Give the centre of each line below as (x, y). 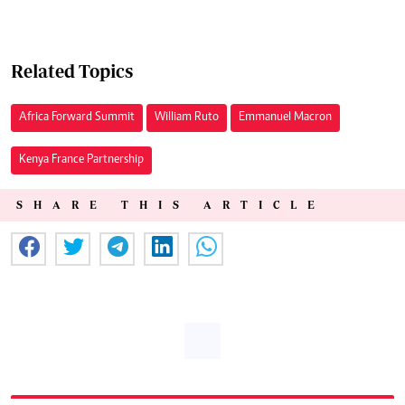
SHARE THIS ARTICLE (171, 204)
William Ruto (187, 117)
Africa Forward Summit (77, 117)
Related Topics (72, 71)
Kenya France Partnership (81, 160)
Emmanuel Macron (285, 117)
